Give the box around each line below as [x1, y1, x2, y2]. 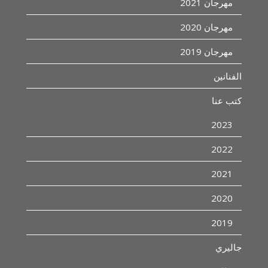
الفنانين [214, 69, 242, 82]
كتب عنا [212, 94, 242, 106]
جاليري [215, 240, 242, 253]
